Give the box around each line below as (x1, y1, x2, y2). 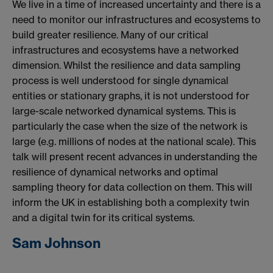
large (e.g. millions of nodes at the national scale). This (12, 135, 256, 147)
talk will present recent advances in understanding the (12, 150, 257, 163)
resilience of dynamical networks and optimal (12, 165, 218, 178)
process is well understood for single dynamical (12, 74, 229, 87)
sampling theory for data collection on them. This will (12, 180, 252, 193)
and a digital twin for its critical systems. (12, 211, 194, 224)
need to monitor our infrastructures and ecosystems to (12, 13, 261, 26)
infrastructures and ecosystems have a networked (12, 43, 239, 56)
